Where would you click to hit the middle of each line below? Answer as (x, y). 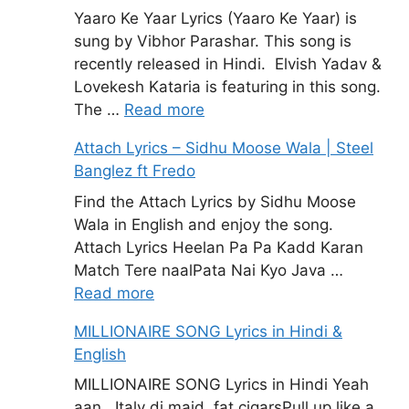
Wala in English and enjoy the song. (204, 224)
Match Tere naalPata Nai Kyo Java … (209, 270)
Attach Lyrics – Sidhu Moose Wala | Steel (224, 148)
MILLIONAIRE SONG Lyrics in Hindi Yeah (221, 385)
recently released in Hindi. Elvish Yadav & (228, 64)
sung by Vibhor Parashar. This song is (213, 42)
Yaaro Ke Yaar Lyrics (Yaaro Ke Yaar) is (215, 19)
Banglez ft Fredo (135, 171)
